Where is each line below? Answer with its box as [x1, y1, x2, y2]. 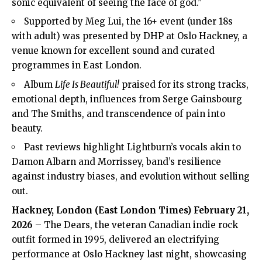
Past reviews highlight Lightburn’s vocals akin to [24, 142, 241, 153]
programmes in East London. [12, 60, 142, 71]
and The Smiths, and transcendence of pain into [12, 108, 225, 119]
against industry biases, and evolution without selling [12, 171, 250, 182]
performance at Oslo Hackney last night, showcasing [12, 248, 247, 260]
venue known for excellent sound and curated [12, 45, 215, 57]
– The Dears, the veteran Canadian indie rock [33, 219, 238, 230]
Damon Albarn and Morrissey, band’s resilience [12, 156, 221, 168]
